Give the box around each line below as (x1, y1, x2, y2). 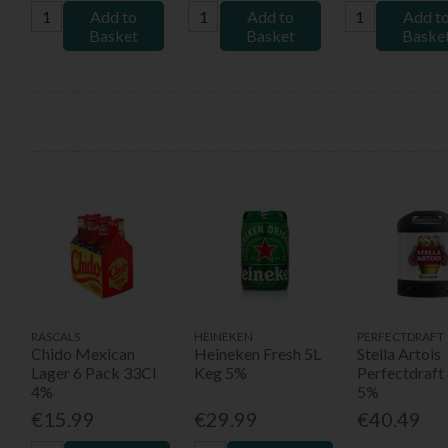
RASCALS (30, 328, 80, 344)
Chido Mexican (30, 343, 135, 363)
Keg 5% (193, 362, 247, 382)
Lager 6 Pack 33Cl (30, 362, 156, 382)
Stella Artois (356, 343, 441, 363)
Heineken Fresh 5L (193, 343, 321, 363)
